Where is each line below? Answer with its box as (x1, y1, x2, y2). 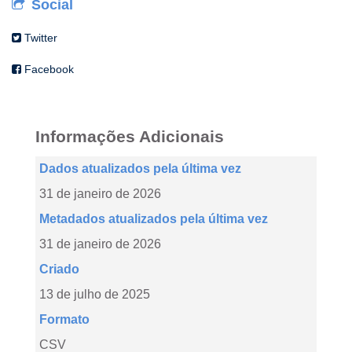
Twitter (21, 31, 57, 44)
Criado (39, 262, 79, 276)
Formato (39, 313, 90, 326)
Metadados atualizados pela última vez (39, 212, 268, 225)
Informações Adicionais (35, 127, 224, 145)
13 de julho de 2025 (39, 288, 150, 301)
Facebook (21, 63, 74, 75)
